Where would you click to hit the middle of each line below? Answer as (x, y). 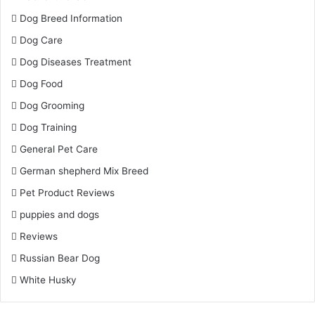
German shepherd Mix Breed (84, 171)
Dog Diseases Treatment (76, 62)
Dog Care (41, 40)
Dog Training (48, 128)
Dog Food (41, 84)
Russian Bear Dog (60, 258)
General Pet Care (59, 149)
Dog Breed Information (71, 19)
